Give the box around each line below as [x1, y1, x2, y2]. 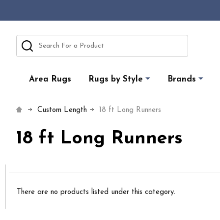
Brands [167, 75, 196, 84]
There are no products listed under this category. [17, 188, 176, 196]
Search [16, 36, 39, 44]
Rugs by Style [88, 75, 143, 84]
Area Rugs [29, 75, 71, 84]
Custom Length [37, 106, 87, 114]
